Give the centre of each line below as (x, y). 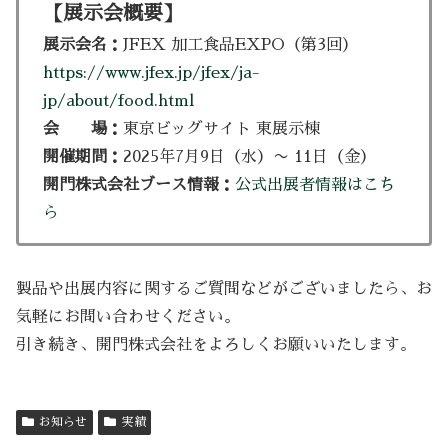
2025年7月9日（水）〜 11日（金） (249, 156)
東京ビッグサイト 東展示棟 (221, 128)
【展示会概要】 (113, 12)
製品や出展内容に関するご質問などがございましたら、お (224, 288)
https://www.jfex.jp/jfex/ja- (151, 72)
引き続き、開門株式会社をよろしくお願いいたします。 (216, 344)
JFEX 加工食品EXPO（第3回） (240, 44)
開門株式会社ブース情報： (139, 184)
